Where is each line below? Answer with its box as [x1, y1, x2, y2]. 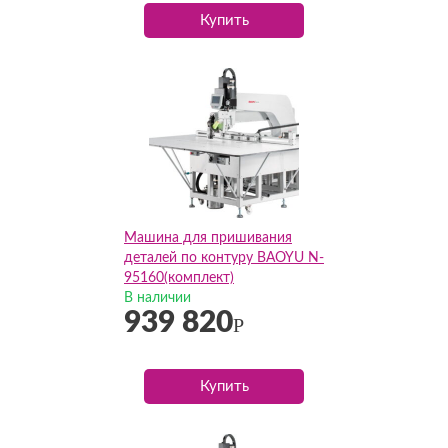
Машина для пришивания [124, 231, 292, 245]
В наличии [124, 291, 191, 305]
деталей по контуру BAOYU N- [124, 251, 324, 265]
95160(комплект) [124, 271, 234, 285]
